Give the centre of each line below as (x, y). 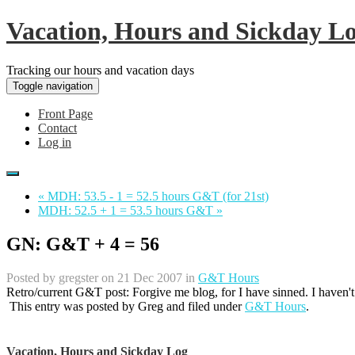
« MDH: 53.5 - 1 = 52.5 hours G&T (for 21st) (153, 196)
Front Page (65, 113)
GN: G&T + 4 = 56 (83, 244)
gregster (78, 277)
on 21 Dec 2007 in (148, 277)
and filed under (204, 306)
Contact (57, 128)
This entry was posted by (72, 306)
